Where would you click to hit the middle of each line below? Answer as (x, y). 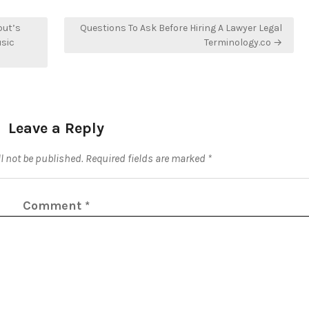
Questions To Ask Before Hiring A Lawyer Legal (181, 28)
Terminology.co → (243, 42)
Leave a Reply (56, 128)
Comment (53, 206)
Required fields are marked (147, 158)
